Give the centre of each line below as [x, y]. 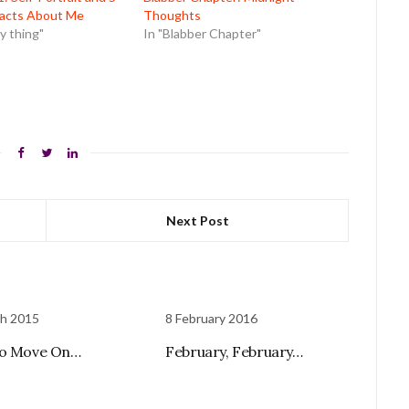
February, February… [234, 351]
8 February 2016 [212, 318]
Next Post [197, 220]
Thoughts [172, 15]
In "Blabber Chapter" [202, 33]
